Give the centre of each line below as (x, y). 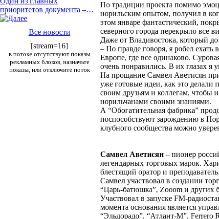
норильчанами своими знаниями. (156, 101)
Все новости (49, 32)
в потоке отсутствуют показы (49, 54)
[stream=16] (49, 46)
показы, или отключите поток (49, 70)
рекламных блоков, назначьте (49, 62)
